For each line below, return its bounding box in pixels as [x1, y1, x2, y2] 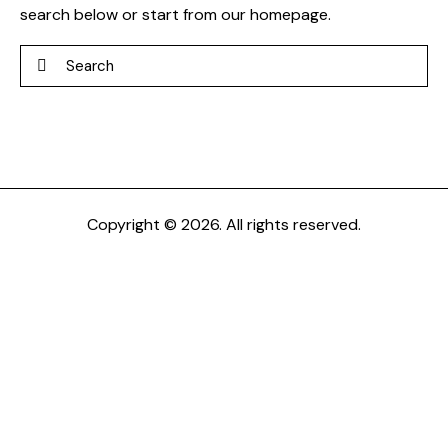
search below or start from [20, 3, 221, 25]
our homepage [221, 3, 328, 25]
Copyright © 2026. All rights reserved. [87, 213, 361, 235]
